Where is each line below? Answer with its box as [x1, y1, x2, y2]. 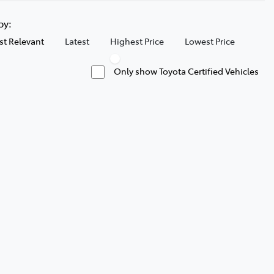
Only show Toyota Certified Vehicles [114, 64, 259, 77]
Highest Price [110, 34, 164, 47]
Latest [65, 34, 89, 47]
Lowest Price [185, 34, 235, 47]
